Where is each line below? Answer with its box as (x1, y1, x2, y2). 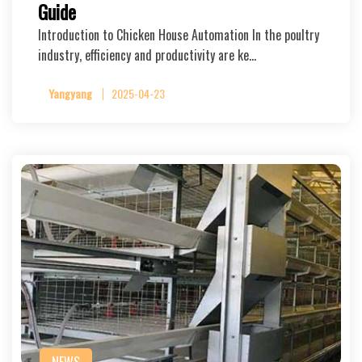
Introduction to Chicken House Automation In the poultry (38, 25, 319, 44)
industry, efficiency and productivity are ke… (38, 45, 256, 65)
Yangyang (48, 85, 92, 102)
